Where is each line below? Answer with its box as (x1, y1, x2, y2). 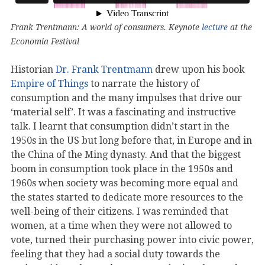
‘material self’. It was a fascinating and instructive (11, 106, 236, 118)
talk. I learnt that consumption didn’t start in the (11, 120, 230, 132)
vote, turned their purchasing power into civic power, (11, 234, 254, 245)
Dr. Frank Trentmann (56, 63, 155, 75)
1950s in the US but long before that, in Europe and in (11, 134, 252, 146)
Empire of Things (11, 77, 88, 89)
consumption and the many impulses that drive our (11, 92, 242, 104)
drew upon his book (155, 63, 245, 75)
